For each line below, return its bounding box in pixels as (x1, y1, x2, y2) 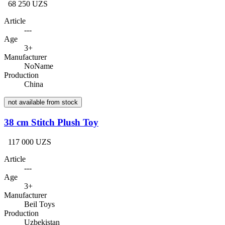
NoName (24, 62, 53, 71)
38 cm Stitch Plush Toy (4, 117, 98, 128)
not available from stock (8, 98, 78, 106)
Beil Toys (24, 199, 55, 208)
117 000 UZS (8, 137, 51, 146)
